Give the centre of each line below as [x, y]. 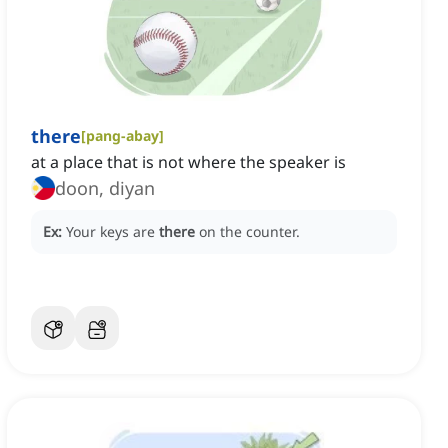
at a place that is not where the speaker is [188, 162]
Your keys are [112, 232]
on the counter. [249, 232]
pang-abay [122, 136]
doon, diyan [105, 188]
